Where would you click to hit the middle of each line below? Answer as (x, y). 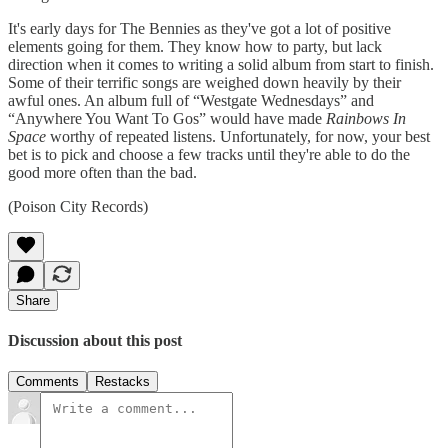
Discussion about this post (95, 340)
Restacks (122, 382)
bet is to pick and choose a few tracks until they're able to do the (209, 154)
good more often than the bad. (102, 172)
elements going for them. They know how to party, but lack (195, 46)
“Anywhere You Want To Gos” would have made (167, 118)
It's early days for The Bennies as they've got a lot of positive (199, 28)
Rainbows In (366, 118)
